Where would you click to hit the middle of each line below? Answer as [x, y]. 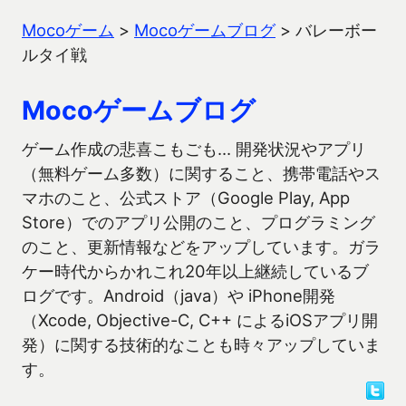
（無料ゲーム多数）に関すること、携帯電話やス [201, 173]
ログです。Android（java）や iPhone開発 [179, 295]
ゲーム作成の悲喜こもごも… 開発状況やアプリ [194, 149]
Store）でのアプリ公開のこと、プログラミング [198, 222]
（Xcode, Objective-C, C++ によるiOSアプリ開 [200, 320]
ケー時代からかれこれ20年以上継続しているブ [195, 271]
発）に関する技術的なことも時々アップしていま [201, 344]
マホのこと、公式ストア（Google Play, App [186, 198]
